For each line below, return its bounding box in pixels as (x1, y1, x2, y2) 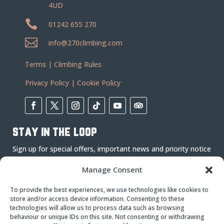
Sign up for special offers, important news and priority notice (12, 144, 211, 153)
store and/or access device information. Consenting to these (10, 194, 184, 203)
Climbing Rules (54, 59, 101, 69)
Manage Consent (81, 164, 142, 174)
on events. (12, 155, 46, 165)
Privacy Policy (25, 78, 69, 87)
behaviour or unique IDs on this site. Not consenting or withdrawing (10, 212, 204, 221)
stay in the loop (12, 126, 96, 138)
